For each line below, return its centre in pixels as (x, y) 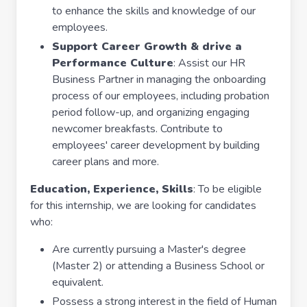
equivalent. (78, 282)
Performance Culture (113, 63)
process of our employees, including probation (161, 96)
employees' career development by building (156, 145)
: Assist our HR (209, 63)
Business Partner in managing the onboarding (159, 79)
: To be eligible (228, 189)
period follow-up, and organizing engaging (151, 112)
